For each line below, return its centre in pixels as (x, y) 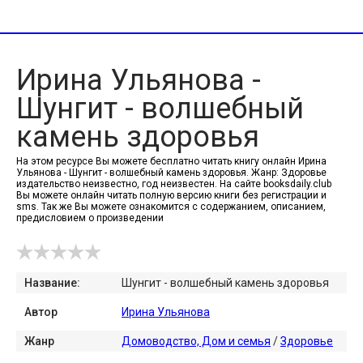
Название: (52, 283)
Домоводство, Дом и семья (196, 341)
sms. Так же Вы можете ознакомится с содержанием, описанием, (171, 207)
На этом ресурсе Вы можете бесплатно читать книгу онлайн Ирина (171, 161)
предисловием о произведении (90, 218)
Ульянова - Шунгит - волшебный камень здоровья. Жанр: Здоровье (171, 173)
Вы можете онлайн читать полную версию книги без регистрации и (171, 195)
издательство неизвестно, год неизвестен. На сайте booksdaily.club (174, 184)
